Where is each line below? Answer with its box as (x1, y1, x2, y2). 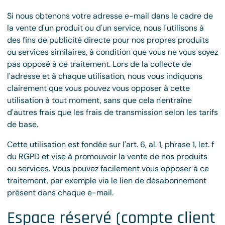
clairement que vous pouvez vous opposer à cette (7, 83, 190, 93)
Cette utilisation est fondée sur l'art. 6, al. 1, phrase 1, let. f (7, 139, 214, 150)
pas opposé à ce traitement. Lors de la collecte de (7, 59, 191, 69)
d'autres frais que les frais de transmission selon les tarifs (7, 107, 218, 118)
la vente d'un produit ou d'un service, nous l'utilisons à (7, 23, 204, 33)
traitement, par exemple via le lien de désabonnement (7, 175, 206, 186)
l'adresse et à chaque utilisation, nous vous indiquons (7, 71, 202, 81)
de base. (7, 119, 38, 130)
